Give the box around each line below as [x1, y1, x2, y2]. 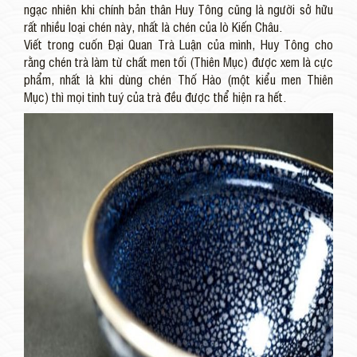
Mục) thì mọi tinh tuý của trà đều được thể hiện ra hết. [24, 88, 286, 106]
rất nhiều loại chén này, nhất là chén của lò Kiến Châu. [24, 18, 282, 36]
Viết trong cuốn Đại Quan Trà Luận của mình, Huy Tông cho [24, 35, 333, 53]
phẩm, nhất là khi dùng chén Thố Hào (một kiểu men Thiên [24, 70, 333, 88]
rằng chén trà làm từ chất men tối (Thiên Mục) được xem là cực [24, 53, 333, 71]
